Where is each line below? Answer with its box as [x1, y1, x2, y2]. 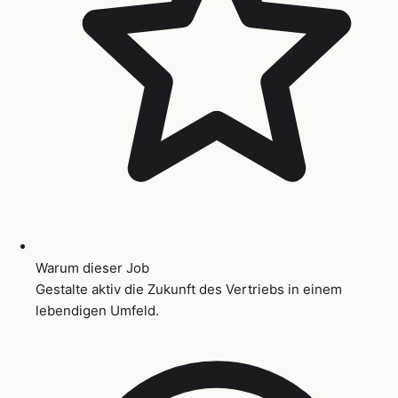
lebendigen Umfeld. [36, 301, 159, 319]
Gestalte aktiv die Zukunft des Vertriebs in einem [36, 280, 342, 298]
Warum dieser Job [36, 259, 149, 276]
